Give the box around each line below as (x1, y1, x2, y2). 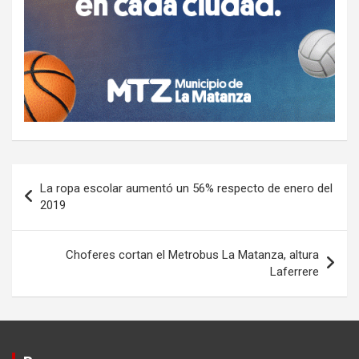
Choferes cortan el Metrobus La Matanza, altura (66, 247, 319, 262)
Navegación (11, 163, 118, 188)
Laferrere (270, 264, 319, 279)
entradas (11, 215, 93, 239)
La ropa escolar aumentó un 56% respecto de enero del (40, 180, 333, 196)
